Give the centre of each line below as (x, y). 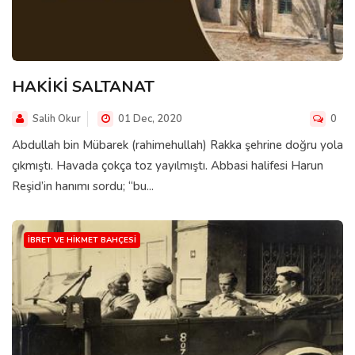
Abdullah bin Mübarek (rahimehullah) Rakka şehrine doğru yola (177, 145)
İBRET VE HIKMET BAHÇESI (82, 240)
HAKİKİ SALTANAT (83, 86)
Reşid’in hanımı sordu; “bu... (83, 186)
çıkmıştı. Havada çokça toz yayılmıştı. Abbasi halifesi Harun (168, 165)
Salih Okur (57, 118)
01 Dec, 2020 (149, 118)
